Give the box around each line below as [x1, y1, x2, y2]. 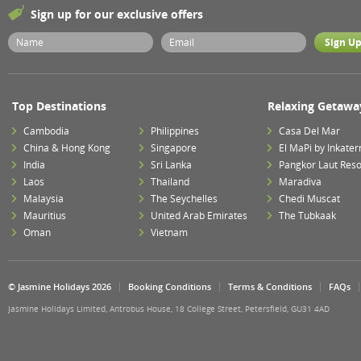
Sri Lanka [151, 158, 193, 172]
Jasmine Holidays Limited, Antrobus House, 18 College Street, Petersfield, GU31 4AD [8, 303, 330, 314]
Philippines [151, 124, 200, 138]
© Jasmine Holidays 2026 [8, 280, 111, 293]
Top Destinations [12, 98, 106, 114]
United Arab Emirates [151, 209, 248, 222]
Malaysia [23, 192, 64, 205]
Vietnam [151, 226, 189, 239]
